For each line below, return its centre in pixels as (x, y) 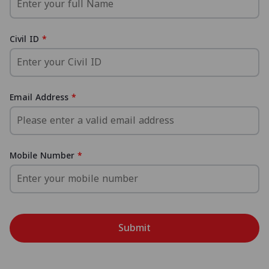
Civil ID (24, 39)
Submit (134, 228)
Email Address (39, 98)
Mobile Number (42, 156)
